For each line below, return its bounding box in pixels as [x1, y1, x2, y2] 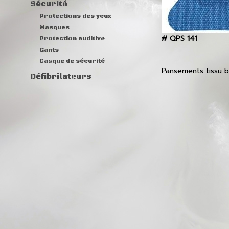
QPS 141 [170, 33, 197, 44]
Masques [39, 24, 70, 31]
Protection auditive [39, 35, 105, 42]
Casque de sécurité [39, 57, 105, 65]
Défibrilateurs [30, 72, 91, 81]
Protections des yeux [39, 12, 111, 20]
